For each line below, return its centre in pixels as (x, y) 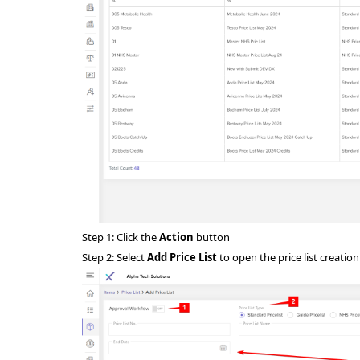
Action (176, 237)
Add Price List (182, 258)
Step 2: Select (115, 258)
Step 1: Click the (121, 237)
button (213, 237)
